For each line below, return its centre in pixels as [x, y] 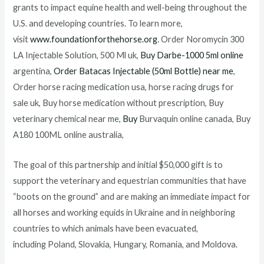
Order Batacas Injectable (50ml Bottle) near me [144, 71]
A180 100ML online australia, [69, 135]
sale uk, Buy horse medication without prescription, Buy [118, 103]
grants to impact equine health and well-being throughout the [130, 8]
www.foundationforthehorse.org [94, 39]
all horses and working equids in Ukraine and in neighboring [124, 212]
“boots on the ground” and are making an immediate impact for [132, 196]
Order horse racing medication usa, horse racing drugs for [124, 87]
